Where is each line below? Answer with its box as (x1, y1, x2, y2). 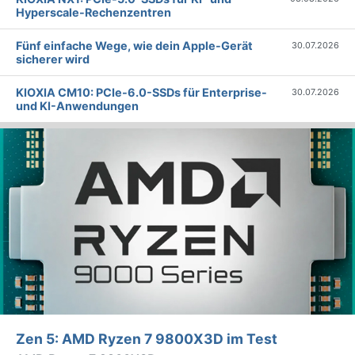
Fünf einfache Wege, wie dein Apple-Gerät (16, 39, 253, 53)
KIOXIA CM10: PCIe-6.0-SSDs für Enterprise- (16, 86, 267, 100)
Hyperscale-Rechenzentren (16, 6, 171, 20)
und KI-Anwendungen (16, 99, 139, 113)
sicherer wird (16, 52, 90, 67)
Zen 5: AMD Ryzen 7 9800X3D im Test (16, 330, 277, 348)
